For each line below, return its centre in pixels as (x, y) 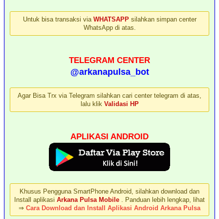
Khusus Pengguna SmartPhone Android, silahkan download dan (109, 192)
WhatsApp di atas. (109, 28)
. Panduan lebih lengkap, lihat (163, 200)
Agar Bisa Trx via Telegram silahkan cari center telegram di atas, (109, 96)
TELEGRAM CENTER (109, 60)
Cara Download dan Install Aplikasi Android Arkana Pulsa (113, 208)
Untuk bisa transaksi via (58, 20)
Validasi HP (121, 104)
